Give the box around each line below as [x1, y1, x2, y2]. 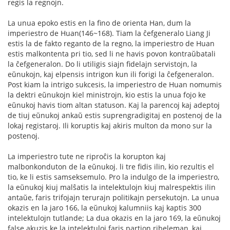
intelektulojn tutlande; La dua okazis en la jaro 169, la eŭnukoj [8, 213, 221, 223]
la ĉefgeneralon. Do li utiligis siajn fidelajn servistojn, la [8, 59, 197, 69]
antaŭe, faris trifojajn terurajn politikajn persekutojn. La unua [8, 192, 219, 202]
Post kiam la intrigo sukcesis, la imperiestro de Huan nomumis [8, 79, 222, 89]
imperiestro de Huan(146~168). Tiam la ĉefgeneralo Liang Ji [8, 28, 210, 38]
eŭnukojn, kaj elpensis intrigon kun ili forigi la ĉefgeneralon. [8, 69, 214, 79]
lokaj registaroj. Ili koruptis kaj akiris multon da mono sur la [8, 120, 212, 130]
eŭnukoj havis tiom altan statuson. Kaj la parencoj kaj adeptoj [8, 100, 220, 110]
